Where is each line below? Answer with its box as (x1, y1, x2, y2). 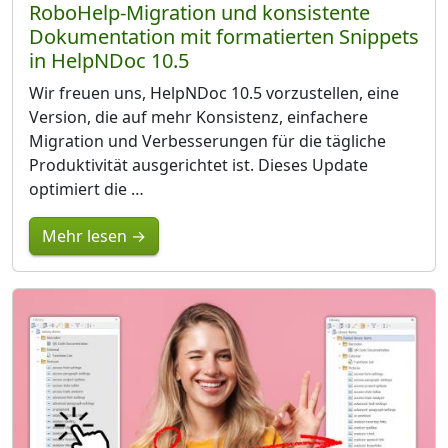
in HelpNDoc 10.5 (29, 46, 189, 74)
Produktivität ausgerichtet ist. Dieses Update (29, 153, 368, 176)
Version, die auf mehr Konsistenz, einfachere (29, 105, 368, 128)
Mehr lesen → (42, 224, 146, 247)
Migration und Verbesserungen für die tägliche (29, 129, 386, 152)
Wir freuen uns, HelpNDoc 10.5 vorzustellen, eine (29, 81, 399, 104)
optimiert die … (29, 177, 144, 200)
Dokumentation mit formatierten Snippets (29, 22, 419, 50)
